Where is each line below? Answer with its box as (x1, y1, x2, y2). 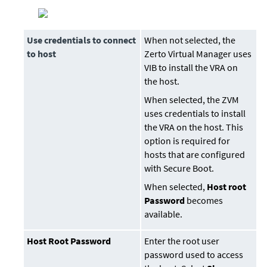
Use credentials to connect (27, 34, 136, 46)
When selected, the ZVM (144, 94, 240, 106)
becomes (185, 194, 223, 207)
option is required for (144, 135, 231, 147)
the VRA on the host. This (144, 121, 244, 133)
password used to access (144, 249, 244, 261)
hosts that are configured (144, 148, 246, 161)
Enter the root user (144, 235, 220, 247)
